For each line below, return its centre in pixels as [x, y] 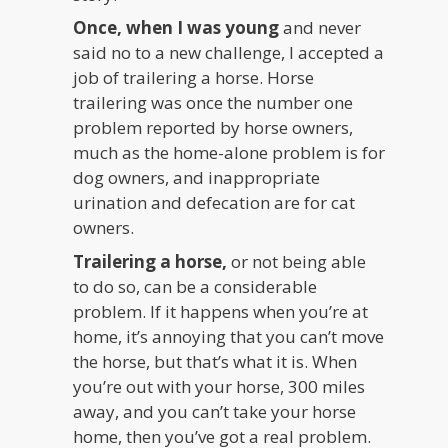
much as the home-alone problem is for [229, 153]
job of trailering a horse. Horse [194, 78]
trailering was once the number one [213, 103]
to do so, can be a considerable [195, 286]
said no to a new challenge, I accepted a [229, 53]
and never [320, 28]
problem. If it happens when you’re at [221, 311]
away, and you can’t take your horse [215, 411]
